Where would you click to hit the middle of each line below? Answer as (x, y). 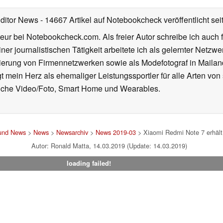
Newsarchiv (72, 132)
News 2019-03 (115, 132)
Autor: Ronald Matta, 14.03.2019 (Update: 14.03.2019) (109, 146)
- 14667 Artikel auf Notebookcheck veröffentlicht (125, 20)
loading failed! (89, 164)
